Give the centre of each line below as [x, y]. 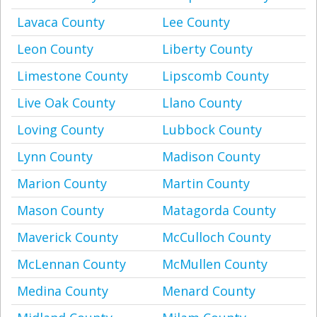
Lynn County [55, 156]
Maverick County [68, 237]
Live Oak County [66, 103]
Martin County [206, 183]
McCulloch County [217, 237]
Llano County [202, 103]
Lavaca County [61, 22]
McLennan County [71, 264]
